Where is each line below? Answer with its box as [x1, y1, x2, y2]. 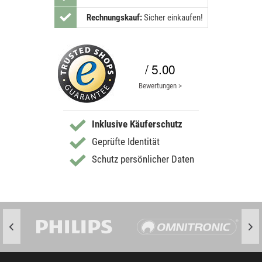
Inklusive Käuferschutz [92, 118, 182, 130]
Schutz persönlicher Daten [92, 153, 194, 166]
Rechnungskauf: [86, 12, 142, 23]
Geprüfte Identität [92, 136, 160, 148]
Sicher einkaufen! [143, 12, 203, 23]
